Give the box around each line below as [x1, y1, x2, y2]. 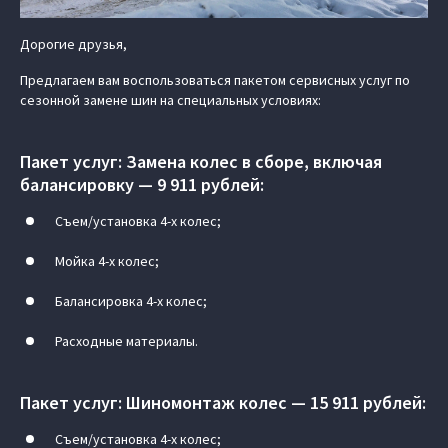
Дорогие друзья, [20, 34, 127, 53]
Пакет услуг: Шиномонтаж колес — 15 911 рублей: [20, 390, 426, 414]
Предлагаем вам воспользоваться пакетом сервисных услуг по [20, 70, 410, 89]
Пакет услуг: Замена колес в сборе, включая [20, 149, 382, 173]
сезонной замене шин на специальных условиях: [20, 90, 321, 109]
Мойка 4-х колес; [55, 251, 159, 270]
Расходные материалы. [55, 331, 198, 350]
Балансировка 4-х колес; [55, 291, 207, 310]
